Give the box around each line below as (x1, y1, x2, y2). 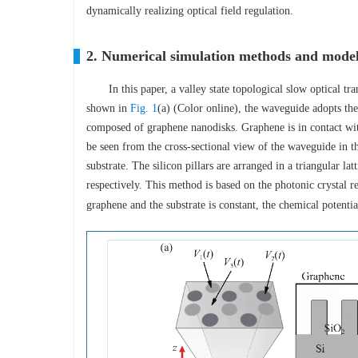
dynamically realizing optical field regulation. (86, 5, 293, 17)
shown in (86, 102, 130, 114)
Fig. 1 (130, 102, 157, 114)
